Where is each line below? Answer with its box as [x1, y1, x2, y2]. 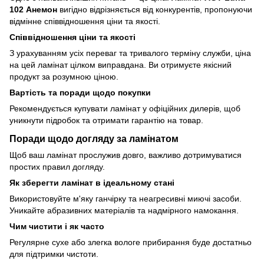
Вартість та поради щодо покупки [9, 88, 151, 98]
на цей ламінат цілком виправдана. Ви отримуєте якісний [9, 60, 232, 70]
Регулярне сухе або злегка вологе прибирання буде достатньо [9, 237, 252, 247]
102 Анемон [9, 5, 57, 15]
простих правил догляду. [9, 162, 105, 172]
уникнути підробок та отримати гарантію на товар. [9, 115, 203, 126]
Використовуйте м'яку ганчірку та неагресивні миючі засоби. [9, 194, 242, 204]
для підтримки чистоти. [9, 249, 98, 259]
